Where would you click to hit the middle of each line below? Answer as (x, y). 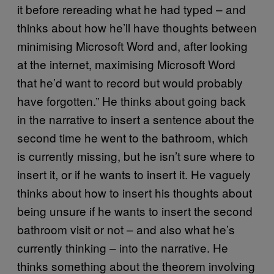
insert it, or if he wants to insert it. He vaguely (134, 174)
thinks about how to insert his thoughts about (135, 192)
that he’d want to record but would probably (130, 82)
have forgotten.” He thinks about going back (131, 100)
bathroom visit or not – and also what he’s (126, 229)
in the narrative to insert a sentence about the (136, 119)
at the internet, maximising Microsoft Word (126, 64)
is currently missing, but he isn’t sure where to (136, 155)
